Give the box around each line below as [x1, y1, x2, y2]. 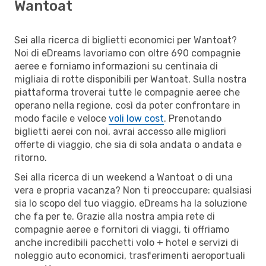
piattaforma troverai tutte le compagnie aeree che [14, 86, 240, 98]
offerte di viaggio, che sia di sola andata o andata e [14, 138, 242, 150]
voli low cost [109, 112, 164, 124]
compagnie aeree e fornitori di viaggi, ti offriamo [14, 223, 229, 235]
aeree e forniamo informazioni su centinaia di [14, 60, 218, 72]
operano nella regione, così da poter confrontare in [14, 99, 240, 111]
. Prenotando [164, 112, 221, 124]
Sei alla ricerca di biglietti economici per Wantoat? [14, 34, 237, 46]
